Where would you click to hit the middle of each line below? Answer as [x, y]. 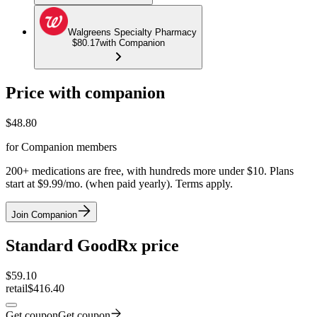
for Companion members [61, 146]
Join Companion [44, 214]
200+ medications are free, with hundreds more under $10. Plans [150, 171]
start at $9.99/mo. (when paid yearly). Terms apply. [119, 183]
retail [17, 288]
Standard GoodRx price [92, 245]
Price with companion [85, 93]
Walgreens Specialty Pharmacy [132, 33]
